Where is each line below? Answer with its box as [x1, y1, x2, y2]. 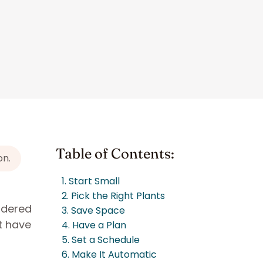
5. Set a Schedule [62, 233, 140, 247]
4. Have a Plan [62, 218, 126, 232]
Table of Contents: [56, 145, 174, 162]
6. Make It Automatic [62, 248, 157, 261]
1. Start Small [62, 174, 120, 188]
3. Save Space [62, 204, 125, 217]
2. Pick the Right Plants [62, 189, 165, 203]
